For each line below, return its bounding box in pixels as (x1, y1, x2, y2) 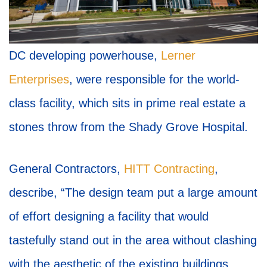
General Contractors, (9, 162, 124, 176)
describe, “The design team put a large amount (9, 186, 257, 200)
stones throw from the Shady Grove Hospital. (9, 120, 248, 134)
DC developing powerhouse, (9, 49, 161, 63)
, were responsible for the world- (69, 73, 240, 86)
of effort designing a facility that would (9, 210, 209, 223)
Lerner (161, 49, 195, 63)
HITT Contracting (124, 162, 215, 176)
